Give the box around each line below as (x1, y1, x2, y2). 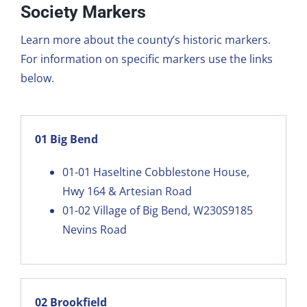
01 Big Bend (34, 131, 98, 147)
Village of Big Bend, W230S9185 (93, 202, 253, 218)
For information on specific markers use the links (20, 51, 273, 66)
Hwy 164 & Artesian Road (62, 183, 192, 199)
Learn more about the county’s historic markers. (20, 32, 271, 47)
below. (20, 70, 54, 86)
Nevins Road (62, 221, 127, 237)
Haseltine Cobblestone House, (93, 164, 249, 180)
